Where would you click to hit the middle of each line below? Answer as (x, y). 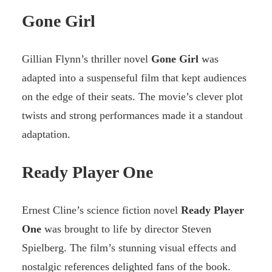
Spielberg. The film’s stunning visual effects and (129, 248)
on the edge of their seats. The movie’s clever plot (132, 97)
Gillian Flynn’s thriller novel (87, 59)
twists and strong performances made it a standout (132, 116)
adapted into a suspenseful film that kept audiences (134, 78)
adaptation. (46, 134)
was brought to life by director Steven (126, 229)
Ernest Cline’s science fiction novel (101, 210)
